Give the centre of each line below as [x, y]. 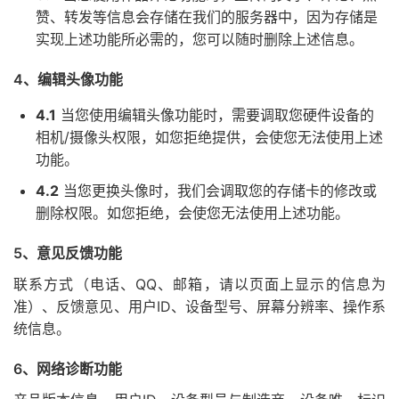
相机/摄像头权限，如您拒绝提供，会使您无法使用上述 [209, 137]
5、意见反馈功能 [68, 253]
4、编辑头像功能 [68, 79]
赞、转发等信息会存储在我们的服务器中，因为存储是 [207, 17]
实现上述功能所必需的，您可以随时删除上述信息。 [199, 39]
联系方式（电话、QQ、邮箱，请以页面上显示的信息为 [199, 284]
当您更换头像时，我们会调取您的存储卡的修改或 [218, 191]
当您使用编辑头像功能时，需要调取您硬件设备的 [215, 115]
